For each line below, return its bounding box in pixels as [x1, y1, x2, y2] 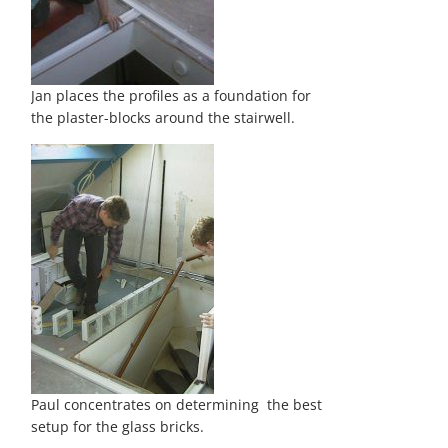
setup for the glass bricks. [31, 417, 205, 436]
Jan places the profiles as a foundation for [31, 86, 312, 105]
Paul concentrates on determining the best [31, 395, 323, 414]
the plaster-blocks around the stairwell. [31, 108, 296, 127]
